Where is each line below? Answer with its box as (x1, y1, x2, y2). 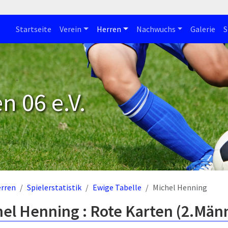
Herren (96, 24, 121, 34)
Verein (60, 24, 82, 34)
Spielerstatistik (27, 182, 81, 192)
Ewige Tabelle (93, 182, 141, 192)
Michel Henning (153, 182, 207, 192)
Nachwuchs (136, 24, 176, 34)
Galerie (190, 24, 216, 34)
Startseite (16, 24, 52, 34)
